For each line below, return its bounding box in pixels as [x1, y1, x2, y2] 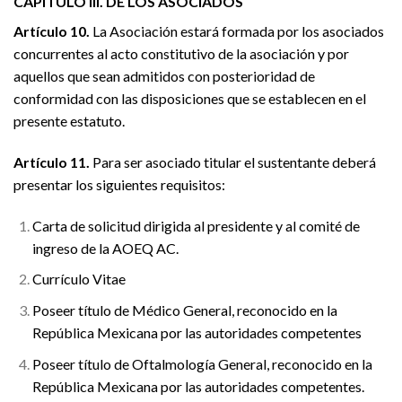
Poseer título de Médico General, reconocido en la [31, 301, 337, 319]
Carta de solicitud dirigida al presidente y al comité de [31, 216, 360, 234]
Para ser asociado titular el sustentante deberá [90, 153, 376, 171]
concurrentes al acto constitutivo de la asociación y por [13, 45, 349, 63]
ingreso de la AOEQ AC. [31, 239, 179, 257]
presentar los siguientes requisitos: [13, 176, 225, 194]
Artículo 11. [13, 153, 90, 171]
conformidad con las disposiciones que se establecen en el [13, 90, 366, 108]
